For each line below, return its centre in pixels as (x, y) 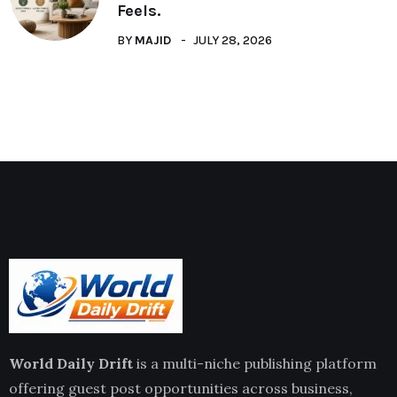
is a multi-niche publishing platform (255, 363)
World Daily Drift (71, 363)
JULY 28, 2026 (233, 40)
